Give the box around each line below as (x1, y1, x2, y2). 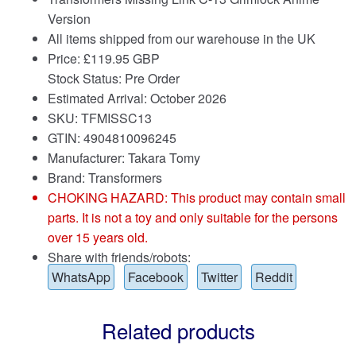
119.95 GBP (91, 48, 160, 68)
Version (48, 9, 91, 28)
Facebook (128, 267, 184, 286)
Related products (101, 315, 255, 345)
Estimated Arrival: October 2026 (48, 88, 226, 107)
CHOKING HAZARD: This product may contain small (48, 188, 346, 207)
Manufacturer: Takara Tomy (48, 148, 200, 167)
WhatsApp (52, 267, 110, 286)
